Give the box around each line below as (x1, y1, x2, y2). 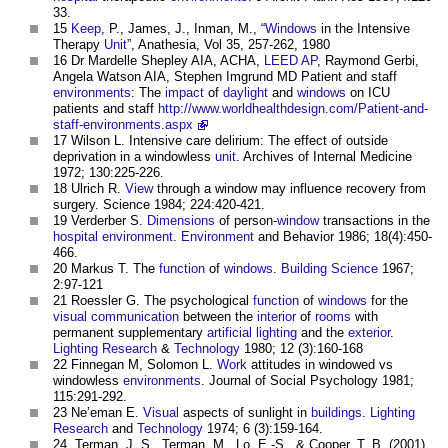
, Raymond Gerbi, (317, 53, 419, 69)
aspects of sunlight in (179, 405, 311, 421)
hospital (53, 229, 98, 245)
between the (179, 309, 257, 325)
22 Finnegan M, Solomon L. (53, 357, 217, 373)
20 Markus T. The (53, 261, 159, 277)
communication (91, 309, 179, 325)
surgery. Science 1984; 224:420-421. (53, 197, 265, 213)
